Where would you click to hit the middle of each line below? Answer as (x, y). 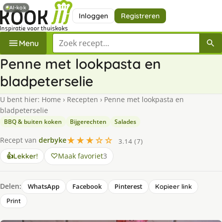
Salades (125, 121)
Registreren (140, 16)
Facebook (87, 186)
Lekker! (26, 156)
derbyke (53, 140)
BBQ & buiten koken (33, 121)
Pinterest (128, 186)
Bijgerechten (88, 121)
